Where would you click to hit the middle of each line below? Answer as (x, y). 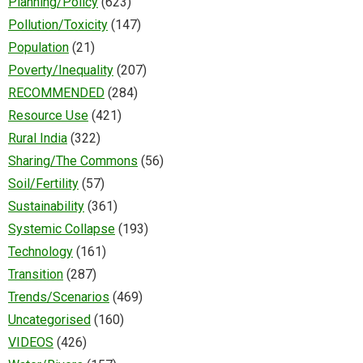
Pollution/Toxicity (58, 25)
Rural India (38, 139)
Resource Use (48, 116)
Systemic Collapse (62, 229)
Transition (36, 275)
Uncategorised (49, 320)
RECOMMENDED (56, 93)
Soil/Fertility (43, 184)
